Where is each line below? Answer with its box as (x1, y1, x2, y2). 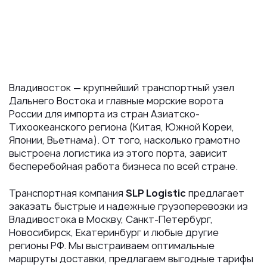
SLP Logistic (126, 186, 186, 200)
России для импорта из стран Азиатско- (9, 107, 200, 121)
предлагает (186, 186, 244, 200)
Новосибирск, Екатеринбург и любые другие (9, 225, 219, 239)
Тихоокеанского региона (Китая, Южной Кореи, (9, 120, 234, 134)
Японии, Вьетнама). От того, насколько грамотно (9, 133, 240, 147)
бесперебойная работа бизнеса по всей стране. (9, 160, 238, 173)
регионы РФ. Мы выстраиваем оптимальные (9, 238, 215, 252)
